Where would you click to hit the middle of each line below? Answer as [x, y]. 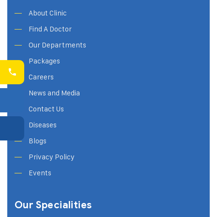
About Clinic [48, 13]
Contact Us [46, 108]
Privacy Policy [52, 156]
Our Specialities [53, 205]
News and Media [54, 93]
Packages [44, 61]
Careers [41, 77]
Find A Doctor [50, 29]
